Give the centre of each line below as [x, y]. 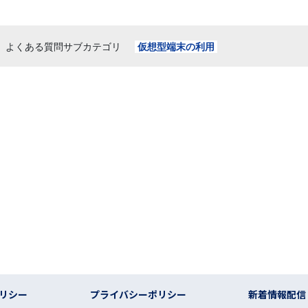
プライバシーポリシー [138, 294]
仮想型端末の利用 [176, 46]
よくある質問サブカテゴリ [63, 46]
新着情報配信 [277, 294]
